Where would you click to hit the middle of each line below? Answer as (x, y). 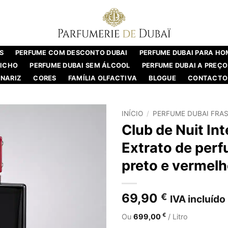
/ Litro (177, 216)
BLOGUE (162, 78)
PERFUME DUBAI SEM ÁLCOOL (80, 65)
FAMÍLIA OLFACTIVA (103, 78)
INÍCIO (132, 113)
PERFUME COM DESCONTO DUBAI (71, 53)
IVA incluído (198, 199)
